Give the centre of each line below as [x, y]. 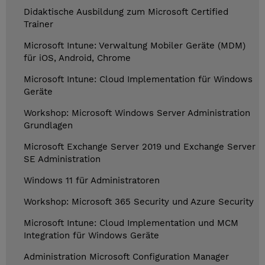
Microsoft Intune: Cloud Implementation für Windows [138, 80]
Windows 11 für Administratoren [92, 181]
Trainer [38, 25]
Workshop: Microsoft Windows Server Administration [137, 113]
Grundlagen [48, 126]
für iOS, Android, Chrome [77, 58]
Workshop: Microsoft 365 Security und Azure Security [139, 202]
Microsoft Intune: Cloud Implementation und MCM [131, 223]
